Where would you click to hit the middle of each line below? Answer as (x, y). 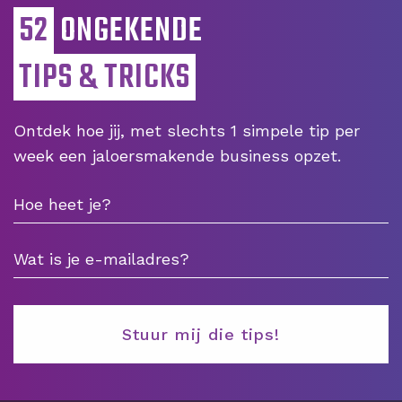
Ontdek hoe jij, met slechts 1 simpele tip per (187, 130)
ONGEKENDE (128, 31)
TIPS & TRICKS (105, 78)
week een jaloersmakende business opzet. (177, 155)
